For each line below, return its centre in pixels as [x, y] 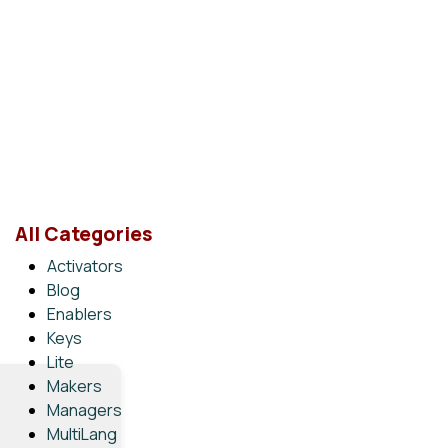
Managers [84, 410]
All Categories [83, 234]
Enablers [79, 314]
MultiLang [81, 434]
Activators [84, 266]
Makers [74, 386]
